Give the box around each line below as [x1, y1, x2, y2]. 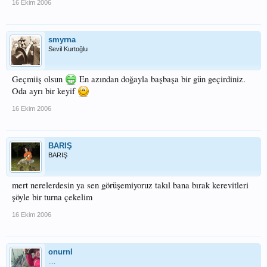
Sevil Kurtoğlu [48, 45, 88, 52]
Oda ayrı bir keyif [12, 85, 77, 97]
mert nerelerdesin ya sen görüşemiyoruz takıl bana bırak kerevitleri [12, 179, 249, 191]
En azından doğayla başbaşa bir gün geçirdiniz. [77, 73, 246, 85]
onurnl [48, 247, 73, 256]
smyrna [48, 35, 76, 44]
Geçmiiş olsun [12, 73, 65, 85]
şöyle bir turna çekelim [12, 191, 92, 203]
